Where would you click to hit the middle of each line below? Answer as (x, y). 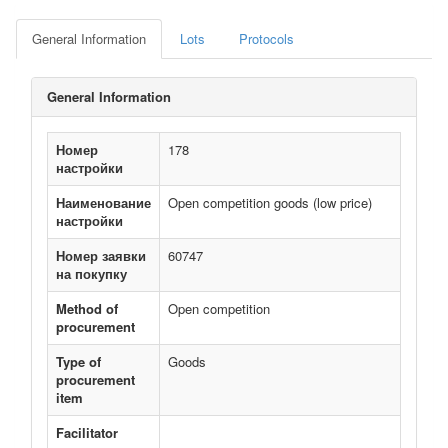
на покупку (91, 273)
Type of (78, 361)
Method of (87, 308)
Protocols (266, 38)
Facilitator (87, 432)
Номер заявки (101, 255)
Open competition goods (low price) (270, 202)
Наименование (103, 202)
